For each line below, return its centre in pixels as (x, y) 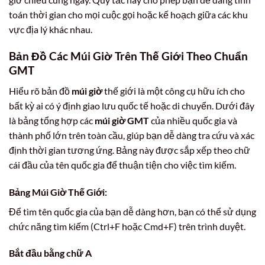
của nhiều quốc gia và (193, 120)
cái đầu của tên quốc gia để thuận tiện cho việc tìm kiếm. (122, 164)
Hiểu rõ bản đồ (40, 91)
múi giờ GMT (122, 120)
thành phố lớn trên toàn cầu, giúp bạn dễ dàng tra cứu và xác (132, 135)
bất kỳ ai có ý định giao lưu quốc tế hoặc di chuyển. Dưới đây (132, 105)
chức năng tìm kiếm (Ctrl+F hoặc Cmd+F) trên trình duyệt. (127, 226)
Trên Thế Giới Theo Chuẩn (180, 56)
